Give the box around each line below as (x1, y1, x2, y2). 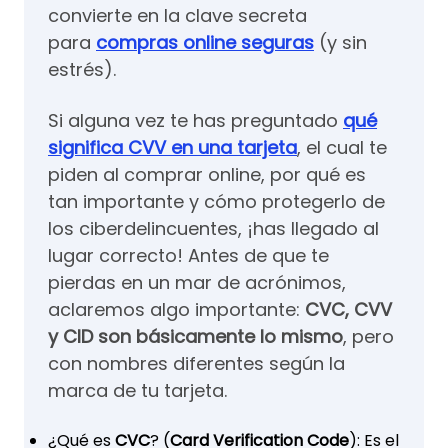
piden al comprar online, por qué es (48, 162, 366, 187)
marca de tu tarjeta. (48, 378, 227, 403)
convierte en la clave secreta (48, 3, 307, 28)
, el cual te (297, 135, 387, 160)
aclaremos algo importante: (48, 297, 305, 322)
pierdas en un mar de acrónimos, (48, 270, 346, 295)
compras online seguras (96, 30, 314, 55)
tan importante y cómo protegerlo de (48, 189, 385, 214)
